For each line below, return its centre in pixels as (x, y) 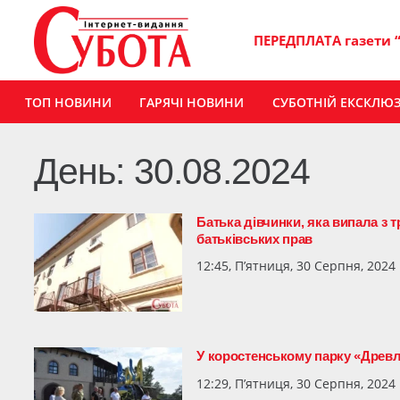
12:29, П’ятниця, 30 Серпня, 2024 (296, 383)
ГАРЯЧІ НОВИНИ (192, 102)
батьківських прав (255, 238)
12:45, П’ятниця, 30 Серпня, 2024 (296, 266)
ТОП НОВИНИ (68, 102)
